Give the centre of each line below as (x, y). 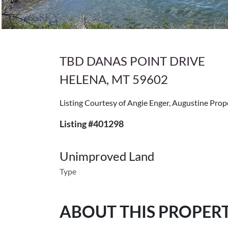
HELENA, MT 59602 (114, 79)
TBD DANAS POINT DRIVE (132, 61)
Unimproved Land (107, 156)
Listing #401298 (92, 124)
